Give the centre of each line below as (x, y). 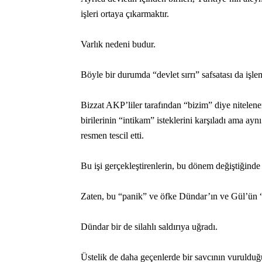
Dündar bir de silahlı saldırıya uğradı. (149, 227)
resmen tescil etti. (112, 135)
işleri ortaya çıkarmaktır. (125, 14)
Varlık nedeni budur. (118, 44)
